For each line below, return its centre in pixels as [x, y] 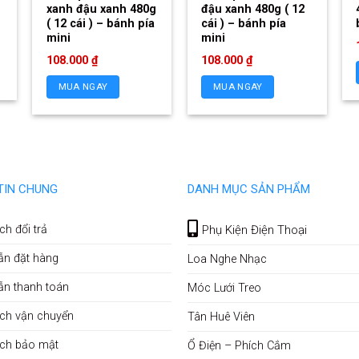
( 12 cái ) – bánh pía [100, 23]
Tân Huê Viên [221, 317]
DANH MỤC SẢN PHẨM [248, 189]
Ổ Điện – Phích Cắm [239, 345]
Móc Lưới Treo [224, 288]
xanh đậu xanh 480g [101, 9]
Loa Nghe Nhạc [227, 259]
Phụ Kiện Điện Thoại [255, 230]
